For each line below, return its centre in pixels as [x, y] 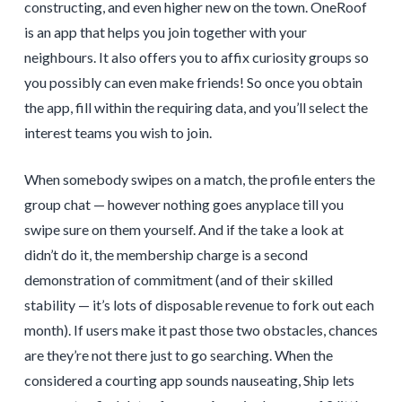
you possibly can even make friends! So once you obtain [193, 82]
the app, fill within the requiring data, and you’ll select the [196, 107]
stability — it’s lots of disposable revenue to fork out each [199, 304]
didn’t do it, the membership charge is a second [166, 254]
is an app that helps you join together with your [165, 31]
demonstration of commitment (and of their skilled [178, 279]
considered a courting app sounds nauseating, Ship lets [189, 380]
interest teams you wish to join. [118, 132]
